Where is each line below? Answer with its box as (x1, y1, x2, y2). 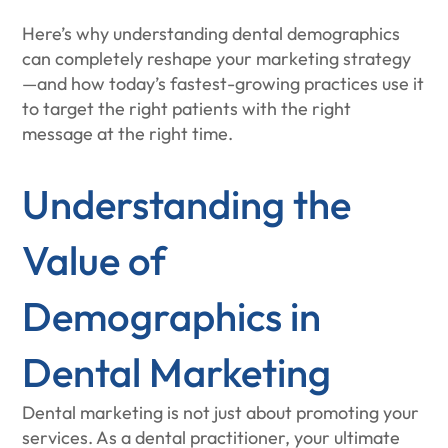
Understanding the (22, 179, 352, 229)
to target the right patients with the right (22, 97, 352, 120)
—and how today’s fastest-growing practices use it (22, 72, 425, 95)
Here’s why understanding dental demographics (22, 22, 401, 45)
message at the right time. (22, 122, 234, 145)
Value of (22, 235, 167, 285)
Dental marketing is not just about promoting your (22, 401, 420, 424)
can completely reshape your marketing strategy (22, 47, 412, 70)
